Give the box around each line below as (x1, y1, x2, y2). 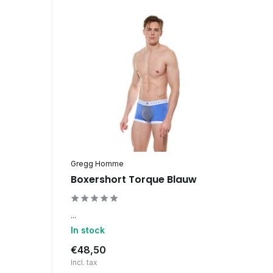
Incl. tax (70, 257, 97, 267)
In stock (70, 224, 105, 235)
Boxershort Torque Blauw (70, 172, 197, 186)
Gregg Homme (70, 158, 124, 168)
